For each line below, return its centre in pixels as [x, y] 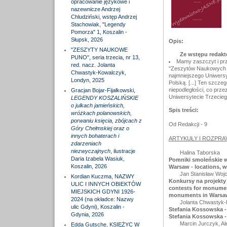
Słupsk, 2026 [87, 40]
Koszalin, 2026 [89, 166]
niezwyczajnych [90, 151]
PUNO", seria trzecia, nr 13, [105, 57]
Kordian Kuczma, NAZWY [102, 176]
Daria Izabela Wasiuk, [98, 159]
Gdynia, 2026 [87, 214]
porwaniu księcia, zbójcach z [106, 121]
